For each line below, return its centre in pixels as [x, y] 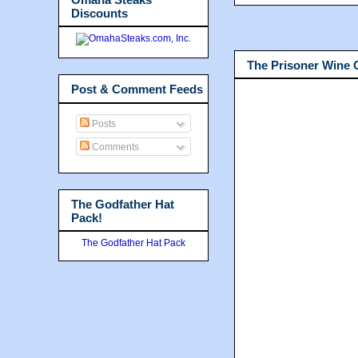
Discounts [99, 13]
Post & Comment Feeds [137, 89]
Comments [114, 147]
